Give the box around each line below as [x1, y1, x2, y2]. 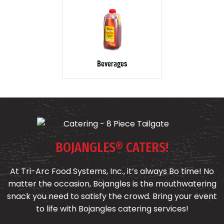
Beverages [96, 58, 127, 69]
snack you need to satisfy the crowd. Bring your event [7, 190, 217, 202]
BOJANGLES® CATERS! [55, 139, 168, 156]
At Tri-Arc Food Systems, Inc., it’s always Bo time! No [10, 165, 214, 177]
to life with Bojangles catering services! [35, 203, 188, 215]
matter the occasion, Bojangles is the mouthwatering [7, 178, 216, 190]
